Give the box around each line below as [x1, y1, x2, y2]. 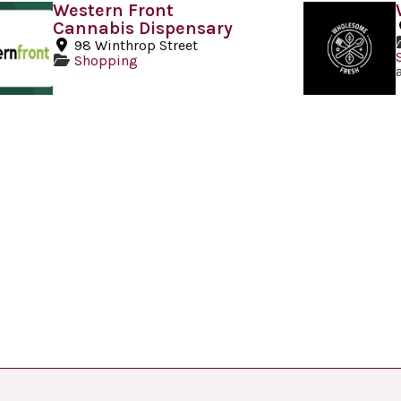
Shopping [73, 52, 138, 70]
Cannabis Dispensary [52, 18, 233, 39]
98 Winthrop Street [73, 37, 198, 55]
